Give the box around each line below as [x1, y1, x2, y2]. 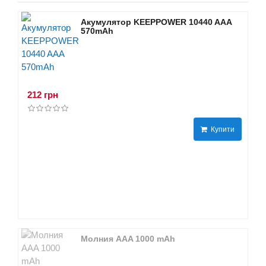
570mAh [81, 26, 113, 36]
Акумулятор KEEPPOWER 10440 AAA [81, 17, 232, 27]
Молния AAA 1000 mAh [81, 234, 175, 243]
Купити [207, 125, 235, 134]
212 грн [27, 90, 58, 100]
